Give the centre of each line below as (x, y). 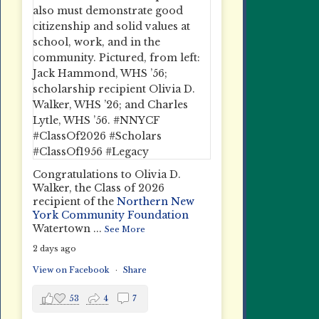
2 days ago (54, 249)
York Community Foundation (111, 215)
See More (125, 229)
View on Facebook (71, 270)
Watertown (62, 229)
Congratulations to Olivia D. (107, 174)
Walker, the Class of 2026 (99, 188)
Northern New (156, 202)
